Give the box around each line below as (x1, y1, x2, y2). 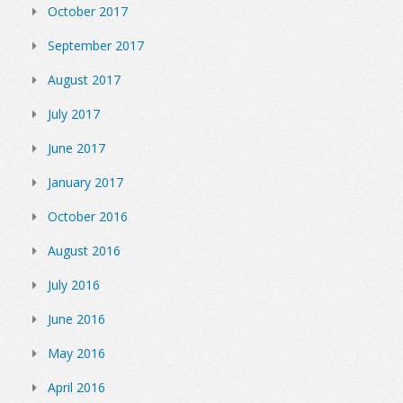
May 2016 (48, 344, 105, 362)
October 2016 (48, 207, 128, 225)
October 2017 (48, 2, 128, 20)
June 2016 (48, 309, 105, 327)
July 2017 (48, 104, 100, 122)
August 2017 (48, 70, 121, 88)
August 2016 (48, 241, 121, 259)
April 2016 (48, 378, 105, 396)
